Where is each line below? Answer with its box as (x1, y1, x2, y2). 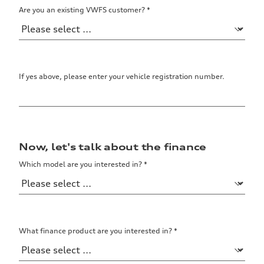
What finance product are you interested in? (19, 226, 174, 235)
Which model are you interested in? (19, 159, 144, 169)
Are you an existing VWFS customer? (19, 5, 147, 14)
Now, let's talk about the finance (19, 140, 207, 153)
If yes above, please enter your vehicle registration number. (19, 71, 225, 81)
